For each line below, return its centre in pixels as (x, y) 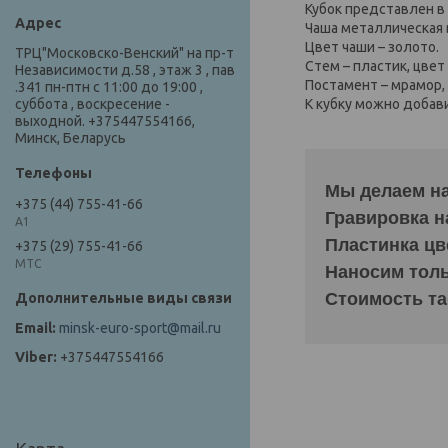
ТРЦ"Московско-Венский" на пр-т (124, 53)
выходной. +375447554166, (105, 121)
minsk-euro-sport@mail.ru (140, 328)
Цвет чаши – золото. (372, 46)
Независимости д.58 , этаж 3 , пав (125, 70)
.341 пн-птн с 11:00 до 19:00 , (109, 87)
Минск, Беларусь (70, 138)
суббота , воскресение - (92, 104)
